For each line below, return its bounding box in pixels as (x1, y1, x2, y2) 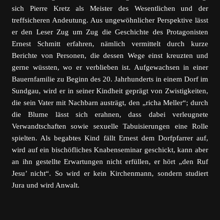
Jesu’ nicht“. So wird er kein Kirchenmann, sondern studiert (12, 169, 208, 177)
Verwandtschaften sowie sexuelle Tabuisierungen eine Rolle (12, 122, 208, 130)
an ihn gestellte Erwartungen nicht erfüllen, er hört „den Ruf (12, 158, 208, 165)
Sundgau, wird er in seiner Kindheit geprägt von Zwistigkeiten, (12, 87, 208, 95)
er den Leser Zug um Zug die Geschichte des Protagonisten (12, 28, 208, 36)
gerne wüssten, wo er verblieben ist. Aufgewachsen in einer (12, 63, 208, 71)
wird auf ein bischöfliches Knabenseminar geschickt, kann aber (12, 146, 208, 154)
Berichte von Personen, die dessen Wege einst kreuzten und (12, 52, 208, 59)
